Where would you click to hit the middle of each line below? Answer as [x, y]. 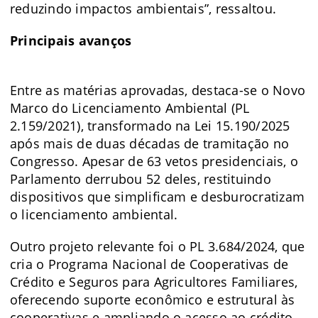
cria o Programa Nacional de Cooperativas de [149, 264]
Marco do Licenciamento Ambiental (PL [130, 108]
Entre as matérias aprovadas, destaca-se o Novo [158, 91]
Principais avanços [71, 41]
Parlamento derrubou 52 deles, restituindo [141, 179]
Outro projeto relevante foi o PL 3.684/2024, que [158, 247]
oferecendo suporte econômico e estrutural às [153, 300]
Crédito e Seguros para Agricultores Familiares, [154, 282]
